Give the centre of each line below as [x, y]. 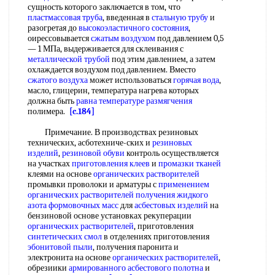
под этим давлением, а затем [163, 59]
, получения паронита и [136, 247]
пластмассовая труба [65, 17]
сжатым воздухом [123, 38]
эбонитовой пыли [60, 247]
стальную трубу [180, 17]
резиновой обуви [93, 153]
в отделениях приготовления [156, 237]
